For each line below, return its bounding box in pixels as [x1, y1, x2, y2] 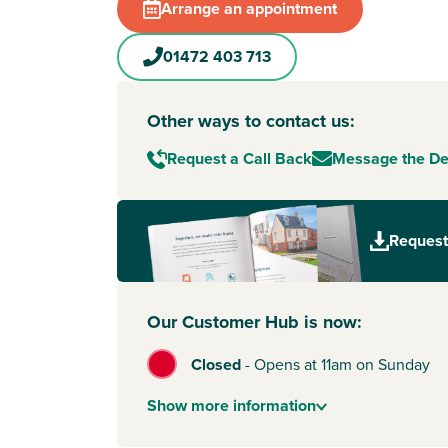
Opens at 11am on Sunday [254, 352, 431, 376]
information [229, 394, 316, 417]
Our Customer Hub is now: [147, 309, 362, 335]
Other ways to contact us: [147, 108, 355, 134]
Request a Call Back [167, 147, 312, 170]
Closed [191, 352, 242, 376]
